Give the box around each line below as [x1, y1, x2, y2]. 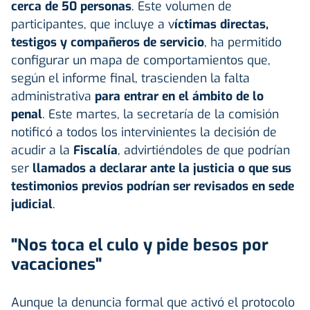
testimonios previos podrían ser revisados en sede [11, 177, 294, 194]
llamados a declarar [33, 159, 147, 176]
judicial [11, 195, 53, 212]
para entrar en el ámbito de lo [95, 87, 264, 104]
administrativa [11, 87, 95, 104]
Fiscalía [73, 141, 118, 158]
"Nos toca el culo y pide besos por [11, 233, 268, 256]
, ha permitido [204, 33, 282, 51]
